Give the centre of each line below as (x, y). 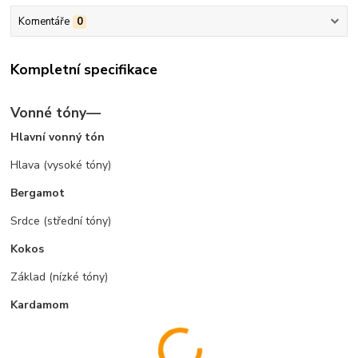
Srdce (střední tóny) (61, 221)
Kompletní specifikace (84, 70)
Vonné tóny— (56, 113)
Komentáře (44, 22)
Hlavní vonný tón (60, 137)
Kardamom (40, 304)
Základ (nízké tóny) (60, 276)
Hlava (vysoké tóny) (61, 165)
